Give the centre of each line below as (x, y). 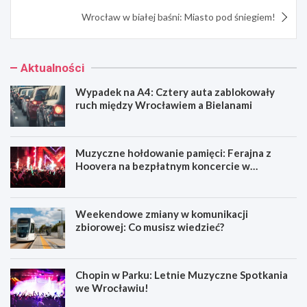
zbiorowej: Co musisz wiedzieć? (150, 226)
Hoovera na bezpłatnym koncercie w (163, 165)
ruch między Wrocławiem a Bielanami (164, 105)
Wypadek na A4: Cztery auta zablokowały (175, 91)
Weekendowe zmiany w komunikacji (162, 213)
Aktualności (52, 67)
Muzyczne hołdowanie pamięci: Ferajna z (173, 152)
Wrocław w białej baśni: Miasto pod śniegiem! (179, 16)
